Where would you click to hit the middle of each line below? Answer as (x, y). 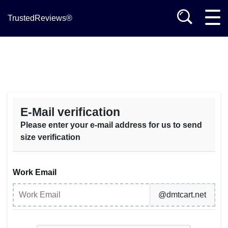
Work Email (35, 172)
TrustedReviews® (40, 18)
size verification (50, 137)
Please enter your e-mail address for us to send (111, 125)
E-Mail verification (70, 112)
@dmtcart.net (182, 195)
